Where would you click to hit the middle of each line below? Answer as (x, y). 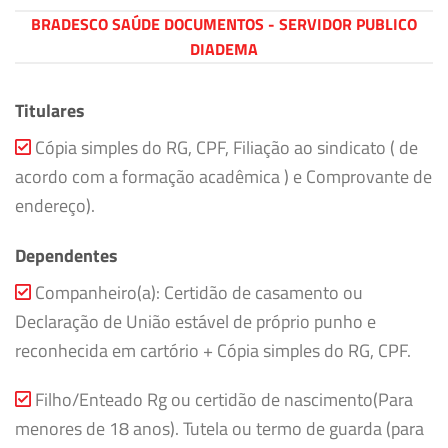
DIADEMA (224, 48)
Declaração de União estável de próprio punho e (195, 320)
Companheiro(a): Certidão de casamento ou (197, 291)
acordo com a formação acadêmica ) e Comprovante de (223, 175)
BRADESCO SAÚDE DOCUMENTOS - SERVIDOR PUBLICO (224, 23)
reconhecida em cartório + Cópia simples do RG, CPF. (213, 349)
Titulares (50, 109)
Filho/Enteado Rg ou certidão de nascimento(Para (222, 399)
